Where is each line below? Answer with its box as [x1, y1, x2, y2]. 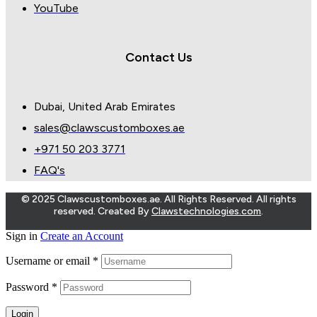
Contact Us [125, 50, 192, 66]
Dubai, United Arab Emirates [34, 100, 175, 114]
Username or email [6, 255, 93, 267]
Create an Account [40, 230, 123, 243]
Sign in [6, 230, 38, 243]
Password [6, 281, 52, 294]
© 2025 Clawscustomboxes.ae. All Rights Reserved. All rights [21, 193, 296, 206]
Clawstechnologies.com [151, 205, 261, 218]
